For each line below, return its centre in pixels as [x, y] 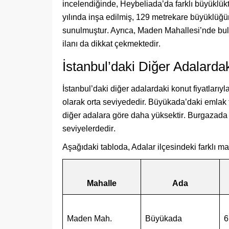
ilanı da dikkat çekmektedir [110, 44]
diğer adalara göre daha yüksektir [123, 115]
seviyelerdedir [88, 129]
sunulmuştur [85, 30]
